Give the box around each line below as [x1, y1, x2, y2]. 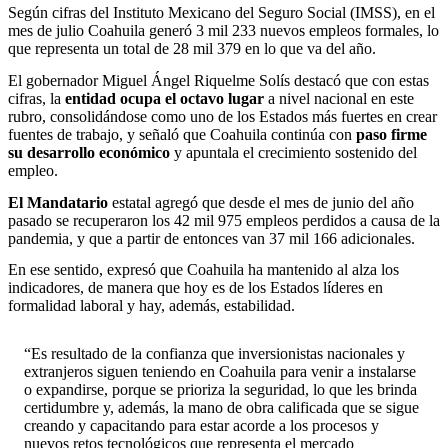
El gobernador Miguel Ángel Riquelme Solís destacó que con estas [8, 72, 429, 90]
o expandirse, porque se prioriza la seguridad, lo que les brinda [24, 380, 417, 398]
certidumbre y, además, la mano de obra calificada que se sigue [24, 398, 419, 416]
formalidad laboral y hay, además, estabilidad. [8, 297, 295, 315]
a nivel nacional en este [264, 90, 414, 108]
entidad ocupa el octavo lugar [65, 90, 264, 108]
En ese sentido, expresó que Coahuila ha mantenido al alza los [8, 261, 399, 279]
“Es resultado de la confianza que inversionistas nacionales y [24, 344, 405, 362]
